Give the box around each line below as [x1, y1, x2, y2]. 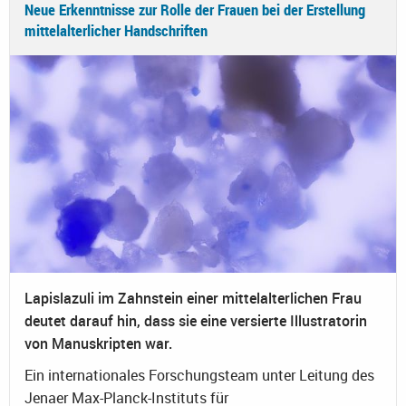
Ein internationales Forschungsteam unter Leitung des [24, 364, 374, 385]
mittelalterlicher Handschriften [24, 19, 208, 41]
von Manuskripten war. [24, 333, 172, 353]
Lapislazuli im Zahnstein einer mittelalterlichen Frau [24, 287, 362, 308]
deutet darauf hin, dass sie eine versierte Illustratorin [24, 310, 367, 331]
